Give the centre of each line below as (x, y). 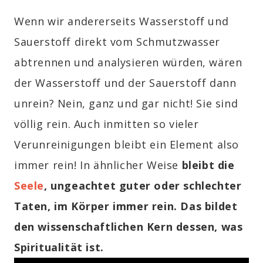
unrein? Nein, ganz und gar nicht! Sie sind (126, 104)
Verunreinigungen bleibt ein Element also (127, 145)
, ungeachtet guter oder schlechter (143, 186)
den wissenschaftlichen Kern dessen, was (129, 227)
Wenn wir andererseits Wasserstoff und (122, 21)
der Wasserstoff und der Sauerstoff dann (125, 83)
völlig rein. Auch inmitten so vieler (107, 124)
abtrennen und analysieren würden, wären (128, 63)
